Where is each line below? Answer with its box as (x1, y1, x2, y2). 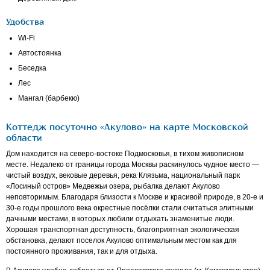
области (6, 133, 42, 144)
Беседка (18, 64, 46, 73)
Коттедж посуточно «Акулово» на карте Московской (6, 122, 248, 133)
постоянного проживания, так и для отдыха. (6, 247, 157, 256)
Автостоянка (18, 49, 61, 58)
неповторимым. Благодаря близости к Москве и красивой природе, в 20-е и (6, 193, 263, 202)
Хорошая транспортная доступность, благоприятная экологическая (6, 225, 239, 234)
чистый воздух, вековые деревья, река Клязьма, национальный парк (6, 171, 240, 180)
